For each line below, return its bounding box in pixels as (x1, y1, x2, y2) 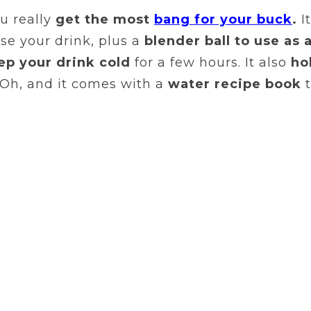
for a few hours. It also (131, 55, 291, 71)
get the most (56, 12, 154, 28)
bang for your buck (154, 12, 292, 28)
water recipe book (168, 76, 301, 92)
